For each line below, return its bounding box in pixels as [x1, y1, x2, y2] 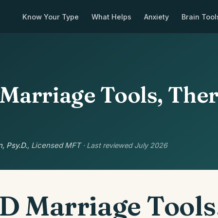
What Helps [91, 12, 131, 21]
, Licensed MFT [27, 141, 83, 150]
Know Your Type [22, 12, 79, 21]
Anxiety [144, 12, 169, 21]
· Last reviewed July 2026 [83, 141, 167, 149]
